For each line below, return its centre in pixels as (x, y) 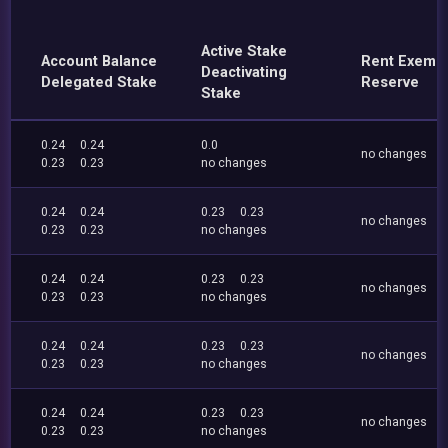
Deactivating (244, 72)
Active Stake (244, 51)
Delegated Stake (99, 82)
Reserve (390, 82)
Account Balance (99, 61)
